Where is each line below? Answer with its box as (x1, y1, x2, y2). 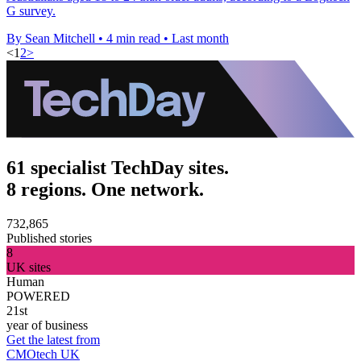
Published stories (6, 230, 92, 245)
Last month (172, 31, 229, 46)
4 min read (106, 31, 160, 46)
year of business (6, 317, 88, 332)
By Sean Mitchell (6, 31, 95, 46)
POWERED (6, 288, 70, 303)
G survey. (6, 4, 56, 19)
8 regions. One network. (6, 178, 204, 200)
